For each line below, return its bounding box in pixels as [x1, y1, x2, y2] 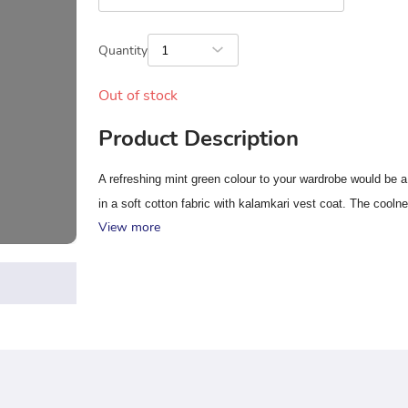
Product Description [98, 124, 299, 153]
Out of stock [98, 86, 178, 106]
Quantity [98, 41, 148, 59]
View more [98, 219, 160, 236]
